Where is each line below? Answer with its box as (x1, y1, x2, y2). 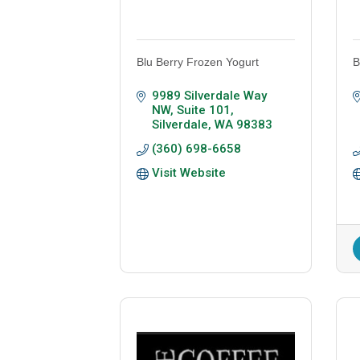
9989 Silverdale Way (152, 88, 268, 104)
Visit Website (152, 166, 227, 181)
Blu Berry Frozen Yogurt (137, 55, 260, 69)
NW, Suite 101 (152, 103, 231, 118)
